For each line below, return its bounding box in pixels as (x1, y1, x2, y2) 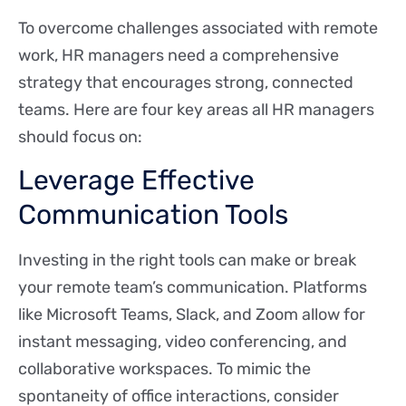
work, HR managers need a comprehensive (18, 44, 339, 65)
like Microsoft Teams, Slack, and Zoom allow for (18, 304, 365, 325)
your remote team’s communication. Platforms (18, 277, 367, 298)
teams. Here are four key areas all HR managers (18, 99, 374, 120)
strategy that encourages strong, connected (18, 72, 353, 92)
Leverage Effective (18, 164, 255, 198)
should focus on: (18, 126, 142, 147)
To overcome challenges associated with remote (18, 17, 378, 38)
